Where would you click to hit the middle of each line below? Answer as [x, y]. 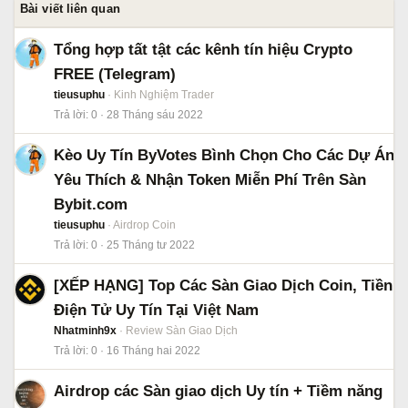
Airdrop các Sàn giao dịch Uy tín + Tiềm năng [218, 391]
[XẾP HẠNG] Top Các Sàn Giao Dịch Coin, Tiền [223, 286]
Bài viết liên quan [70, 9]
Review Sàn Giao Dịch [182, 331]
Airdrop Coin [144, 225]
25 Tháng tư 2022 [151, 245]
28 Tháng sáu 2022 [155, 115]
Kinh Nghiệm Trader [164, 95]
